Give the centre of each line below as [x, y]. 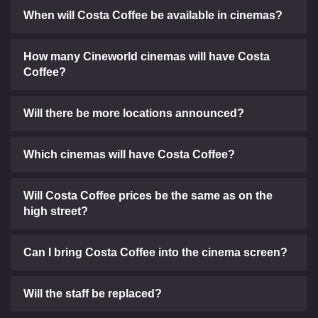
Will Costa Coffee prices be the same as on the [148, 195]
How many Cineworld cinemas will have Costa [147, 56]
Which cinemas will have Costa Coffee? [129, 154]
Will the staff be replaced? [93, 293]
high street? [56, 211]
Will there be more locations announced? [134, 113]
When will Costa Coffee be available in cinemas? [153, 15]
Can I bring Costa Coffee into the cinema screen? [155, 252]
